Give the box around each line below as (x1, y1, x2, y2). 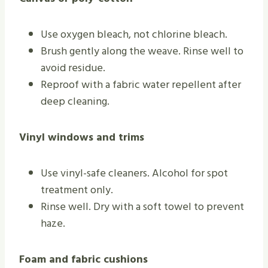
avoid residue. (41, 59, 105, 77)
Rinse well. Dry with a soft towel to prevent (41, 198, 244, 216)
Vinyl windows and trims (19, 129, 144, 147)
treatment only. (41, 181, 113, 199)
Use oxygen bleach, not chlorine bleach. (41, 26, 227, 44)
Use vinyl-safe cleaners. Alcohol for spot (41, 165, 228, 182)
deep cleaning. (41, 93, 109, 111)
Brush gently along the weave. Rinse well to (41, 42, 243, 60)
